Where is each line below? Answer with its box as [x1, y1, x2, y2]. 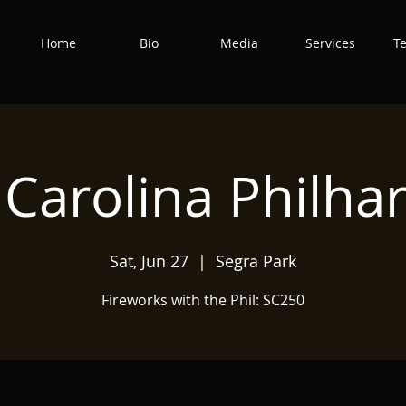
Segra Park [216, 250, 296, 272]
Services [304, 34, 355, 52]
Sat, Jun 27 [110, 250, 188, 272]
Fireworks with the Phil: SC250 [101, 290, 304, 310]
